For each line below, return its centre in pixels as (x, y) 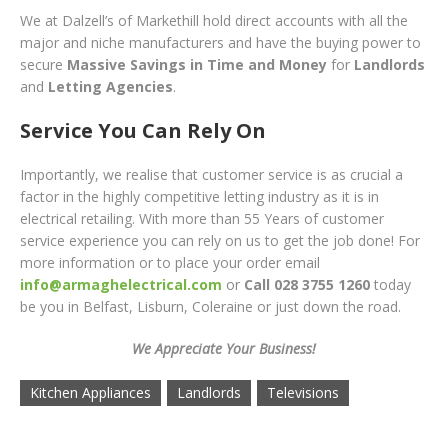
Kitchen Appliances (90, 392)
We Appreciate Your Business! (224, 348)
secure (43, 64)
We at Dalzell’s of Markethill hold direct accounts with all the (214, 20)
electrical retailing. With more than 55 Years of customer (202, 218)
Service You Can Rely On (143, 130)
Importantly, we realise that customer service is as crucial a (211, 174)
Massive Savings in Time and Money (197, 64)
